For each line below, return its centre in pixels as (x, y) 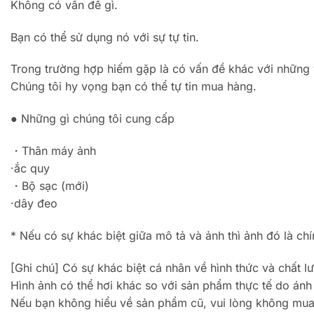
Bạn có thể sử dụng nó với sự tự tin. (105, 37)
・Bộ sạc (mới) (50, 185)
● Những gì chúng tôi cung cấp (93, 119)
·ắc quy (30, 168)
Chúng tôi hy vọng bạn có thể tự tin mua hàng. (134, 87)
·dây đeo (34, 203)
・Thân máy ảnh (53, 150)
